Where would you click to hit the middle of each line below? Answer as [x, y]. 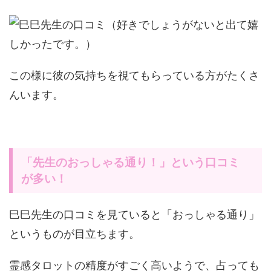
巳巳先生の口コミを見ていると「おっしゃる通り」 [134, 214]
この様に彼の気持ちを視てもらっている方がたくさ [134, 75]
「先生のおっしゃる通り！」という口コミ [130, 162]
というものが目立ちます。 [74, 234]
